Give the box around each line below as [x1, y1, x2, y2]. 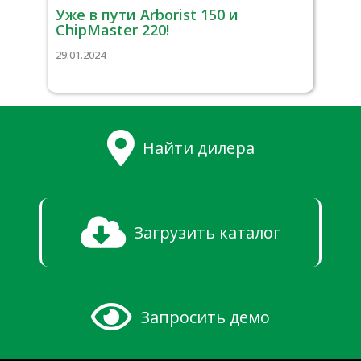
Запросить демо [140, 305, 270, 328]
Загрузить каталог [134, 221, 280, 243]
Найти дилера [142, 136, 255, 159]
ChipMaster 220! [56, 20, 169, 39]
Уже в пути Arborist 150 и [56, 5, 239, 24]
